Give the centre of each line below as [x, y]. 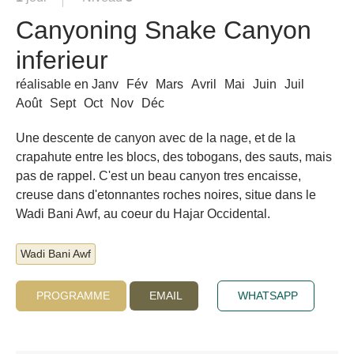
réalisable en [54, 84]
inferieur [62, 60]
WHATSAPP [268, 296]
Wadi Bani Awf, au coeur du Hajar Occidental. [143, 214]
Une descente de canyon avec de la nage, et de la [156, 138]
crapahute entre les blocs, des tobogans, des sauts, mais [174, 157]
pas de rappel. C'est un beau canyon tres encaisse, [158, 176]
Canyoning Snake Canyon [164, 30]
